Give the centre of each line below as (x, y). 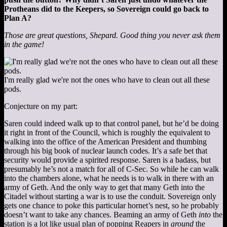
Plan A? (18, 18)
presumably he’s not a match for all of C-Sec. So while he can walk (111, 169)
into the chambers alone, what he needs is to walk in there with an (109, 178)
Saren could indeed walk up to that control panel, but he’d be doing (111, 124)
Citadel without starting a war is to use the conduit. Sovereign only (110, 197)
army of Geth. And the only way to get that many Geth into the (104, 187)
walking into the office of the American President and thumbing (105, 142)
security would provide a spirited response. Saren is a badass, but (107, 160)
